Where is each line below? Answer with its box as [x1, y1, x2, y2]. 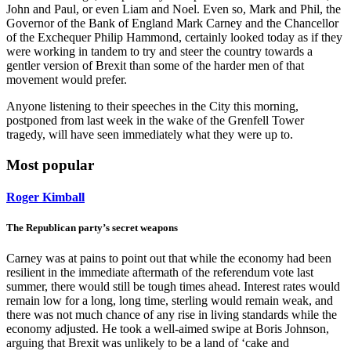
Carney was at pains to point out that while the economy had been [6, 251, 331, 266]
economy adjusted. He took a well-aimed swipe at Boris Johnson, [6, 322, 329, 336]
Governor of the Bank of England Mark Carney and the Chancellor [6, 16, 338, 31]
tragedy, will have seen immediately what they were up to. [6, 128, 293, 142]
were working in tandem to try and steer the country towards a [6, 45, 313, 59]
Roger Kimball [6, 190, 85, 204]
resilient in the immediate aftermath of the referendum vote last [6, 266, 313, 280]
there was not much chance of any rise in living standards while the [6, 308, 337, 322]
